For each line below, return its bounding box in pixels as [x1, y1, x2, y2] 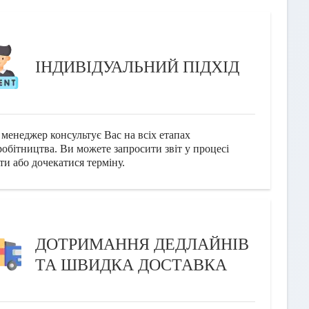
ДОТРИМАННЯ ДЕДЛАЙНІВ [35, 235, 250, 254]
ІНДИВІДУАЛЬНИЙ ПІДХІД [35, 58, 240, 77]
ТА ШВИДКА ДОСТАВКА [35, 256, 228, 275]
